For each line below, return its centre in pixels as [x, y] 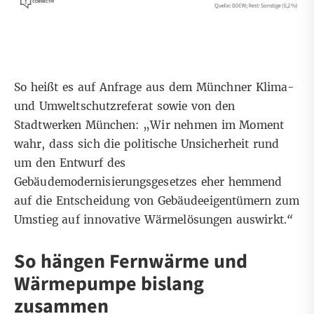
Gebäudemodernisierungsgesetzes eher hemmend [148, 182]
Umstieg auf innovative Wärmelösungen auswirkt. [150, 219]
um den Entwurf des [70, 163]
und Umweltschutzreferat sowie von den [124, 106]
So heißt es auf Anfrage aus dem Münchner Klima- [155, 87]
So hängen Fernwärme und [131, 261]
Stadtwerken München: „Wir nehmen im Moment [149, 125]
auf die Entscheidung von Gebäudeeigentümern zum [157, 200]
